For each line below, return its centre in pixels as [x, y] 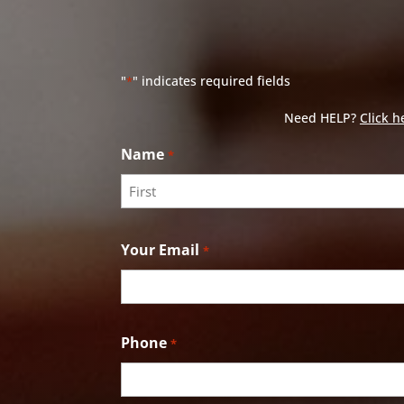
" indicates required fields [212, 81]
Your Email [161, 250]
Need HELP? [321, 118]
